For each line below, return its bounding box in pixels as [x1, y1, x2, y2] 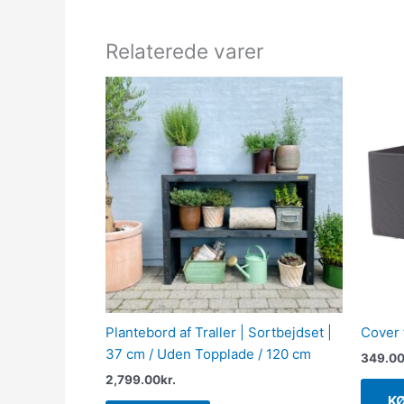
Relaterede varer [106, 39, 263, 63]
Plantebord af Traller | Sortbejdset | [106, 324, 332, 342]
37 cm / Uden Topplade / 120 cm [106, 345, 311, 363]
